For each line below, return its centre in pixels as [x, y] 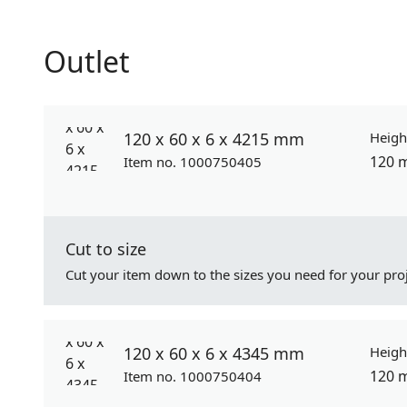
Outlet [87, 61]
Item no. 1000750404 [193, 376]
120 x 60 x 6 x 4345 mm [214, 353]
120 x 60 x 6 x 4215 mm [214, 139]
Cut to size [106, 249]
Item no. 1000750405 [193, 162]
